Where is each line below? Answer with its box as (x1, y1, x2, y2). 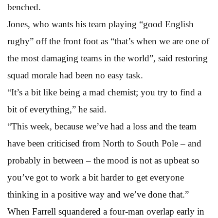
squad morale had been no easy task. (7, 70, 143, 80)
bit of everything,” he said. (7, 104, 107, 114)
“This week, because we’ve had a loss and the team (7, 121, 197, 131)
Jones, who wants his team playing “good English (7, 18, 194, 29)
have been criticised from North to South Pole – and (7, 138, 201, 148)
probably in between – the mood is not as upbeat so (7, 155, 200, 165)
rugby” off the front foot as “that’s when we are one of (7, 36, 209, 46)
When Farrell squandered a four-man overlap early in (7, 206, 204, 217)
